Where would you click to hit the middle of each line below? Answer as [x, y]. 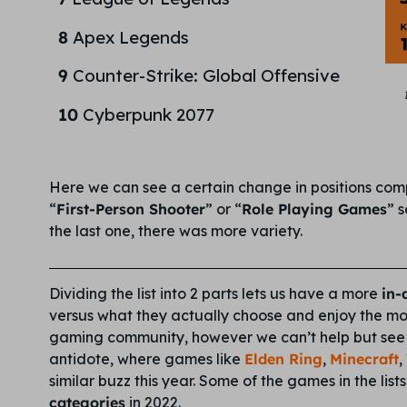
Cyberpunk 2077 [146, 114]
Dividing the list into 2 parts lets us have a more [215, 294]
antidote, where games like [146, 359]
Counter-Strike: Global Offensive [206, 76]
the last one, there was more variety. [177, 230]
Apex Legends [130, 37]
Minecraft [364, 359]
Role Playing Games [314, 208]
